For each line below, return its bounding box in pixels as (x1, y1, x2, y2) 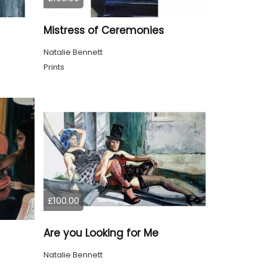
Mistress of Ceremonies (43, 23, 164, 38)
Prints (43, 61, 64, 73)
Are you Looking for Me (43, 225, 159, 240)
